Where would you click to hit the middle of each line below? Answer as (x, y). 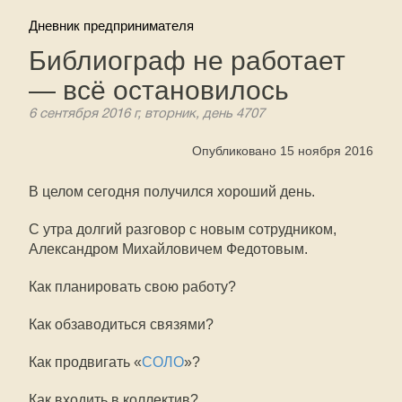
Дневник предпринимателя (111, 26)
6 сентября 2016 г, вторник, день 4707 (147, 114)
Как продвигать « (85, 362)
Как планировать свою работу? (132, 287)
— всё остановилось (159, 90)
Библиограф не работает (187, 61)
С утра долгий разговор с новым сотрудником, (183, 229)
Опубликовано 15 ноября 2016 (283, 151)
